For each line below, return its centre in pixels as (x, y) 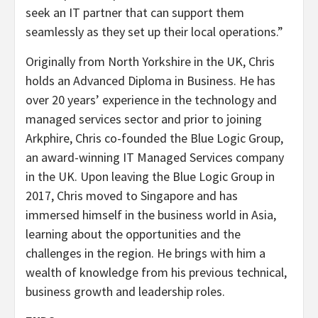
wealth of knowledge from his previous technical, (156, 272)
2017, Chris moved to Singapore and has (132, 196)
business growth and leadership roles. (125, 291)
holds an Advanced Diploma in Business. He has (150, 81)
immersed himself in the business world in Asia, (151, 215)
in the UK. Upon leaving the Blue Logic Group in (150, 176)
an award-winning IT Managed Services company (155, 157)
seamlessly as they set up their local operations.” (154, 32)
